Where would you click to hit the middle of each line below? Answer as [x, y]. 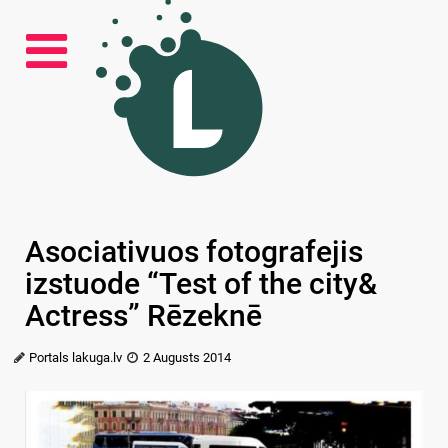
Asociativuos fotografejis [194, 251]
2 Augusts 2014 [186, 357]
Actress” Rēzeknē [143, 315]
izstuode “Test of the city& [201, 283]
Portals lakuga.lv [76, 357]
